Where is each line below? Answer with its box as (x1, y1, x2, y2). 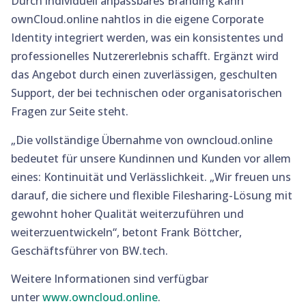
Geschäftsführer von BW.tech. (11, 242, 168, 258)
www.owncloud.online (42, 289, 158, 305)
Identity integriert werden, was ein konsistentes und (11, 30, 283, 46)
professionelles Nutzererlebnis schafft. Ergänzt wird (11, 48, 279, 64)
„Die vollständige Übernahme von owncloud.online (11, 132, 273, 148)
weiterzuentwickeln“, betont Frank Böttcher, (11, 224, 242, 240)
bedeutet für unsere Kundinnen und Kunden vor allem (11, 150, 291, 166)
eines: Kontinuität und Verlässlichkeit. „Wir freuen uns (11, 169, 291, 184)
